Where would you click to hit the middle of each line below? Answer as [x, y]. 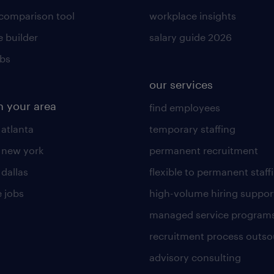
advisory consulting [195, 257]
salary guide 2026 [190, 37]
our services [181, 84]
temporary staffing [192, 129]
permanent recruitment [203, 150]
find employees [184, 107]
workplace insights [192, 16]
